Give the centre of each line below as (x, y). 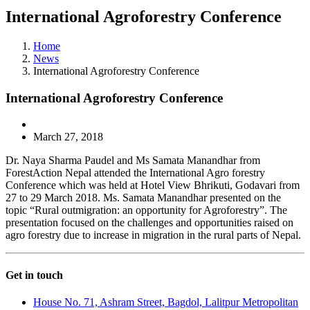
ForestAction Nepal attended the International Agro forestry (135, 173)
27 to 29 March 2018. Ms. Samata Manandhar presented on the (143, 198)
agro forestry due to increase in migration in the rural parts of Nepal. (153, 235)
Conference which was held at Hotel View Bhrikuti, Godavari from (153, 185)
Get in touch (34, 275)
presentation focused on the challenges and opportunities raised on (149, 223)
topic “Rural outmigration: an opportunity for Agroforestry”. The (146, 210)
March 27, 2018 (68, 137)
